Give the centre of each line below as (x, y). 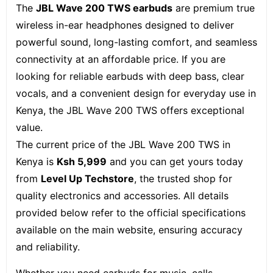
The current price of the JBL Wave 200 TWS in (123, 144)
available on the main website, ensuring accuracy (129, 230)
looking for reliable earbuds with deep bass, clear (130, 76)
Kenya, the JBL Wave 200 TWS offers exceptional (130, 110)
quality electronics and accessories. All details (122, 196)
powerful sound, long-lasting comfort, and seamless (136, 42)
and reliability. (48, 247)
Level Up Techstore (87, 179)
